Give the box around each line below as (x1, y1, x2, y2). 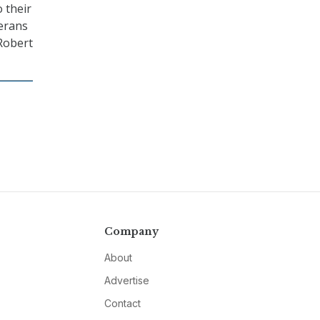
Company (104, 225, 159, 239)
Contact (104, 297, 141, 310)
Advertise (104, 274, 149, 287)
